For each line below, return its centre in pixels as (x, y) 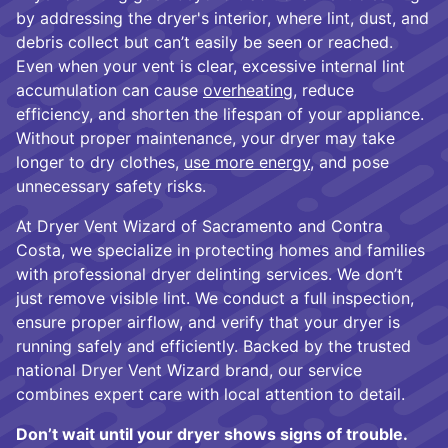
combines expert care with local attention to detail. (210, 393)
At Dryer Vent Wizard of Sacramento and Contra (199, 225)
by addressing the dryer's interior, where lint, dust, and (222, 17)
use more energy (247, 161)
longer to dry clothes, (100, 161)
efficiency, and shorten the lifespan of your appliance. (220, 113)
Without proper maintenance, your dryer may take (205, 137)
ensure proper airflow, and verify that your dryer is (208, 321)
